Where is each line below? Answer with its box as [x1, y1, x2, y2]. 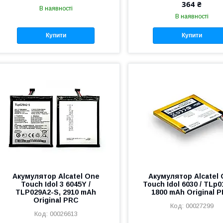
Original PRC [33, 196, 79, 204]
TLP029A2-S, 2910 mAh [15, 188, 97, 196]
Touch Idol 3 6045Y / [21, 180, 91, 188]
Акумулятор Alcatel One [12, 172, 100, 180]
